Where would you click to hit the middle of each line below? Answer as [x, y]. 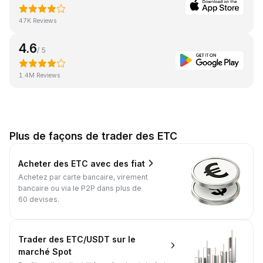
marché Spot [45, 251]
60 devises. [39, 200]
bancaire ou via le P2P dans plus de [80, 188]
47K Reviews [38, 21]
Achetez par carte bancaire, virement [83, 177]
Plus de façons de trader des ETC [93, 136]
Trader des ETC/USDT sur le [77, 239]
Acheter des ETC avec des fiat [82, 163]
